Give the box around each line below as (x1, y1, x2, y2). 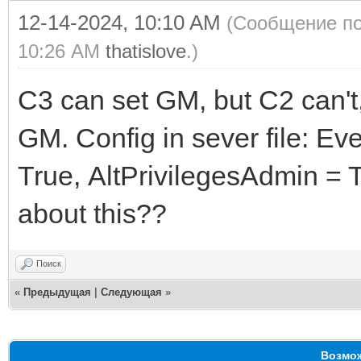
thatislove (106, 39, 186, 62)
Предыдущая (23, 285, 91, 298)
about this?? (18, 197, 167, 229)
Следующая (101, 285, 165, 298)
